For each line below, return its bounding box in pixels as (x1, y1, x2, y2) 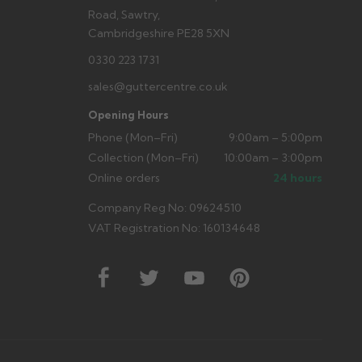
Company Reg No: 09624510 (87, 200, 242, 215)
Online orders (87, 170, 160, 185)
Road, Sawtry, (87, 6, 160, 22)
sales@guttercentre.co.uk (87, 78, 228, 94)
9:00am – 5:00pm (229, 129, 323, 145)
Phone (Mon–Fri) (87, 129, 178, 145)
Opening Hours (87, 107, 169, 121)
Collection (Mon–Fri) (87, 149, 199, 165)
